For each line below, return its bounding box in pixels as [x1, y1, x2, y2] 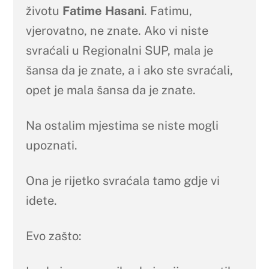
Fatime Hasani [62, 3, 144, 18]
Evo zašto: [25, 228, 82, 243]
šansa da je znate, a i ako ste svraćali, [25, 62, 233, 77]
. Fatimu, [144, 3, 192, 18]
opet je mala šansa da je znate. [25, 82, 196, 97]
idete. [25, 193, 57, 208]
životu [25, 3, 62, 18]
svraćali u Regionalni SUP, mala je [25, 43, 213, 58]
